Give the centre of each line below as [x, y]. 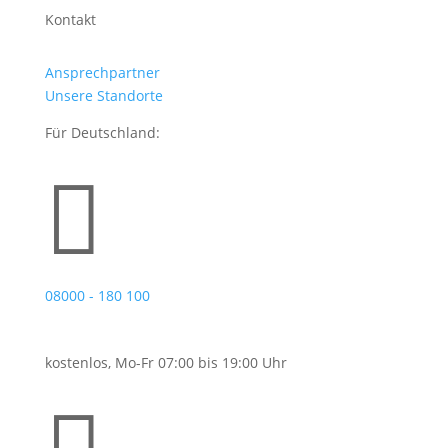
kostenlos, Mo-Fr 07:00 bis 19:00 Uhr [165, 362]
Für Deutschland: [102, 132]
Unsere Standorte [103, 95]
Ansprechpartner [102, 72]
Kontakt [70, 19]
